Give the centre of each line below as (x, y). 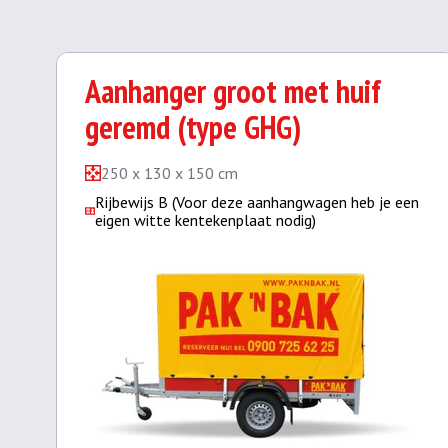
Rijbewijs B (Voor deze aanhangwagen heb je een (256, 202)
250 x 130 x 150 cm (169, 173)
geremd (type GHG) (193, 127)
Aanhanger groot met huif (233, 91)
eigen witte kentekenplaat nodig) (205, 220)
